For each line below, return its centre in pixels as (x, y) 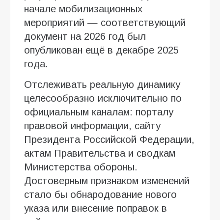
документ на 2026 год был (85, 36)
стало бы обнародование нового (100, 194)
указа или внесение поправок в (96, 208)
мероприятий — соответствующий (105, 22)
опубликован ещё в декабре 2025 (101, 50)
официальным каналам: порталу (99, 112)
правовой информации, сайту (92, 125)
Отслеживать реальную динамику (102, 84)
